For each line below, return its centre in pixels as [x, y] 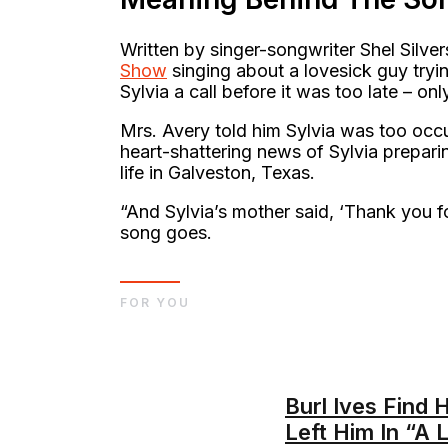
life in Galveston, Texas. [217, 173]
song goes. [168, 233]
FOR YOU [155, 303]
